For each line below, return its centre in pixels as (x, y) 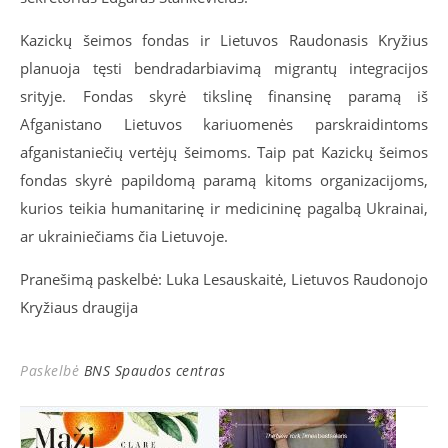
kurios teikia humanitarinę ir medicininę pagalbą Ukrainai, (224, 208)
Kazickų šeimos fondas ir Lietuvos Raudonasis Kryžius (224, 40)
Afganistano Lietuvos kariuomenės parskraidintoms (224, 124)
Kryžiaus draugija (79, 307)
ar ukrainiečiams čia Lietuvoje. (124, 236)
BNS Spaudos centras (154, 371)
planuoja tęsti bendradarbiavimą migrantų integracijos (224, 68)
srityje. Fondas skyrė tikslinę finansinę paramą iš (224, 96)
